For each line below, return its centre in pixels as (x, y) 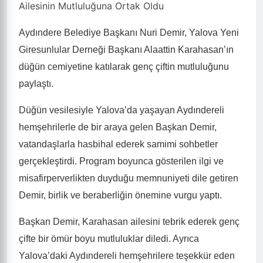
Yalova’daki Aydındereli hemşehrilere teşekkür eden (127, 256)
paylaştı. (36, 84)
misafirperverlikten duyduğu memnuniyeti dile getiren (129, 178)
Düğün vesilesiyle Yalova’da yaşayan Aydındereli (122, 110)
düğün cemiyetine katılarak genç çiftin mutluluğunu (124, 67)
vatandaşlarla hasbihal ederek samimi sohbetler (118, 144)
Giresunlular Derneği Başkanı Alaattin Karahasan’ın (126, 50)
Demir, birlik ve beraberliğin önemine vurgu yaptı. (120, 195)
